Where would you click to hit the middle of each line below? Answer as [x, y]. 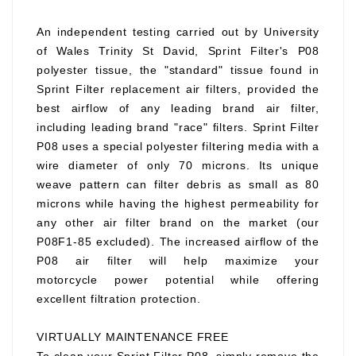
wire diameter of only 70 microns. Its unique [178, 165]
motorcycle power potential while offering [178, 280]
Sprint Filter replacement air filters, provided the [178, 89]
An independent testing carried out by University [178, 32]
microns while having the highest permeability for [178, 203]
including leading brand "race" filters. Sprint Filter [178, 127]
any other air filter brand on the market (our [178, 222]
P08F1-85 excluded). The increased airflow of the [178, 242]
